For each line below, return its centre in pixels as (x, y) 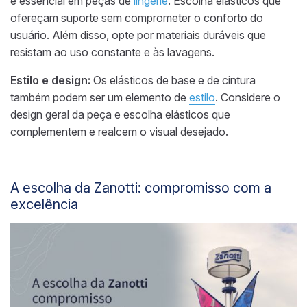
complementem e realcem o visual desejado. (119, 132)
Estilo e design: (50, 81)
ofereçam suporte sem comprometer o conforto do (137, 18)
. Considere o (248, 98)
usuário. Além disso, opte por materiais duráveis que (138, 35)
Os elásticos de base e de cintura (173, 81)
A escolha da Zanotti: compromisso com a (141, 188)
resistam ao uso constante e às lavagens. (112, 52)
